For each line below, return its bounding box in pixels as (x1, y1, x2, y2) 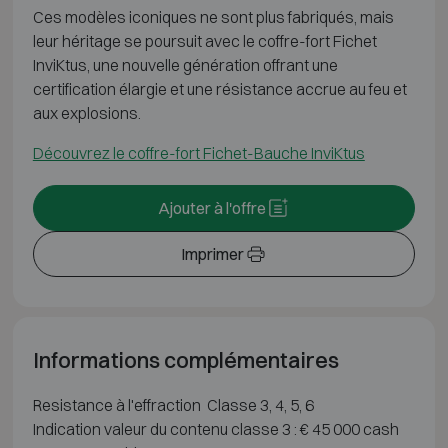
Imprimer (180, 243, 244, 264)
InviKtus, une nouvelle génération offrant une (32, 54, 338, 75)
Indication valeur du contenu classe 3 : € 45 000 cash (32, 418, 399, 439)
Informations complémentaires (32, 346, 339, 373)
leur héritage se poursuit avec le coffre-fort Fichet (32, 30, 377, 51)
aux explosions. (32, 102, 141, 123)
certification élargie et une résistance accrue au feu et (32, 78, 407, 99)
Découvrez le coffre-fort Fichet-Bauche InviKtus (32, 142, 365, 163)
